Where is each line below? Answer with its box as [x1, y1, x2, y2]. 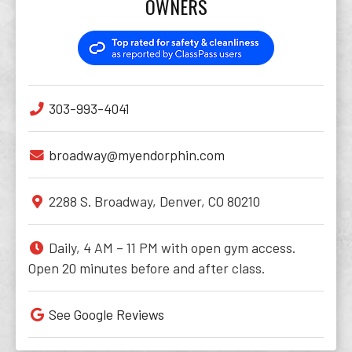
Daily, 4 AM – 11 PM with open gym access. [49, 239, 295, 256]
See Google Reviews [49, 306, 164, 323]
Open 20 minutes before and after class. [28, 259, 265, 277]
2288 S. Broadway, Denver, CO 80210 [49, 192, 260, 210]
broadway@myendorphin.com [49, 146, 225, 163]
